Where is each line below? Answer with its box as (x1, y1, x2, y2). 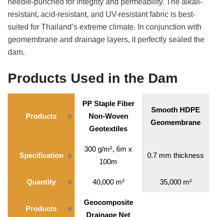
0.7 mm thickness (147, 151, 204, 159)
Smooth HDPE (151, 105, 200, 114)
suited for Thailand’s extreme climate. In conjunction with (8, 22, 201, 31)
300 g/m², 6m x (84, 144, 132, 153)
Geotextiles (89, 124, 127, 133)
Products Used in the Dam (8, 70, 178, 86)
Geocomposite (83, 198, 133, 206)
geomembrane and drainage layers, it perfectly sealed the (8, 35, 204, 44)
